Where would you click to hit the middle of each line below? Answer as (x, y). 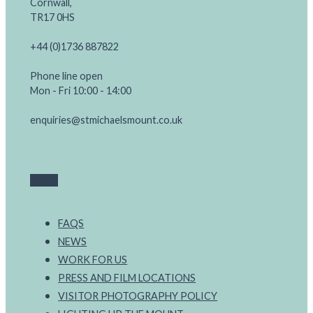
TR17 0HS (53, 17)
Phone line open (67, 76)
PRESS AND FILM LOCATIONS (127, 278)
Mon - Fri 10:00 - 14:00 (81, 91)
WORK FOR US (93, 260)
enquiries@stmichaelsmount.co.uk (107, 120)
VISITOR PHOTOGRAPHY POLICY (138, 296)
